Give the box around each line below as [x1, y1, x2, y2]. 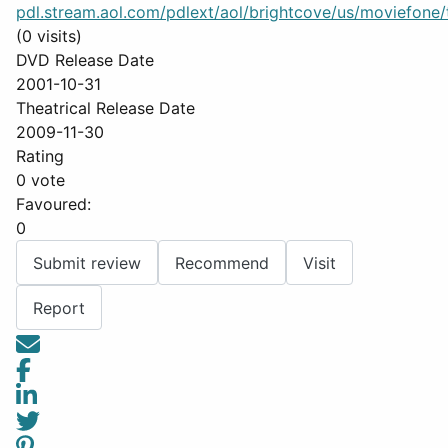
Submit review [33, 252, 141, 273]
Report [33, 297, 85, 318]
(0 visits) [16, 26, 82, 46]
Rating [16, 146, 64, 166]
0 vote [16, 170, 65, 190]
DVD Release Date [16, 50, 154, 70]
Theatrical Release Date [16, 98, 195, 118]
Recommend [175, 252, 269, 273]
